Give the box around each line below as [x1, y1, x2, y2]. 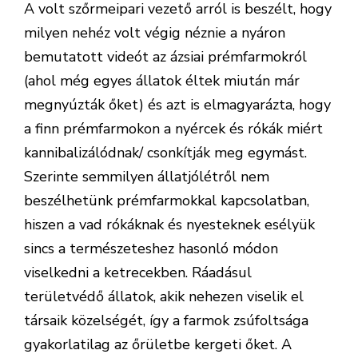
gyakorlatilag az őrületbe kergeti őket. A [24, 335, 292, 354]
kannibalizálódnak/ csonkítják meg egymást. [24, 143, 307, 162]
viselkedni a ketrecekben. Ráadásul [24, 263, 252, 282]
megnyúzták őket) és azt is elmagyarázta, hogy [24, 95, 331, 114]
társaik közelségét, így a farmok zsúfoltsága [24, 311, 308, 330]
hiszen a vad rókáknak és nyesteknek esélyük [24, 215, 315, 234]
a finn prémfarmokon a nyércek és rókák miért [24, 119, 323, 138]
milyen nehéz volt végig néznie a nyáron [24, 23, 285, 42]
